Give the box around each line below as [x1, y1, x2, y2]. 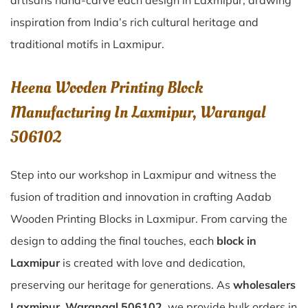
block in [217, 234, 256, 247]
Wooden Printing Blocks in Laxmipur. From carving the [10, 212, 287, 225]
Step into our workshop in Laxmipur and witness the [10, 168, 276, 181]
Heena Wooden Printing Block [10, 76, 203, 99]
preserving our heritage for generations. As [10, 278, 233, 291]
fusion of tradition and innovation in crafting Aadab [10, 190, 272, 203]
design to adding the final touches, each [10, 234, 217, 247]
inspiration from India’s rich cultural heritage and [10, 15, 258, 29]
